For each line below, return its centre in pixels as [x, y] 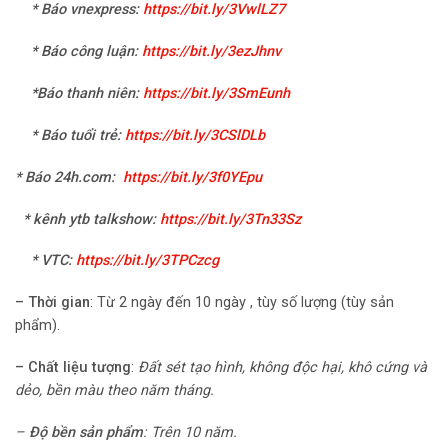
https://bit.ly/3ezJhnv [211, 52]
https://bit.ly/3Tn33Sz [230, 219]
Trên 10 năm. [194, 432]
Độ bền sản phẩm [86, 432]
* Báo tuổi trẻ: [70, 135]
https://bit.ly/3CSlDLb [195, 135]
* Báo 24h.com [63, 177]
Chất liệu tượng [79, 368]
